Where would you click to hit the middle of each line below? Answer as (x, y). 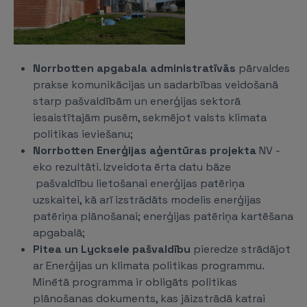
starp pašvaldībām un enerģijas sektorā (137, 101)
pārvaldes (263, 68)
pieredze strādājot (242, 249)
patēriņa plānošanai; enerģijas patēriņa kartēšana (163, 216)
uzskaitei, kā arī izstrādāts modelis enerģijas (147, 200)
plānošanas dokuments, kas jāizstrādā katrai (149, 298)
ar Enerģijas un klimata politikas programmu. (148, 266)
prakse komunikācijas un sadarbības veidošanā (156, 85)
